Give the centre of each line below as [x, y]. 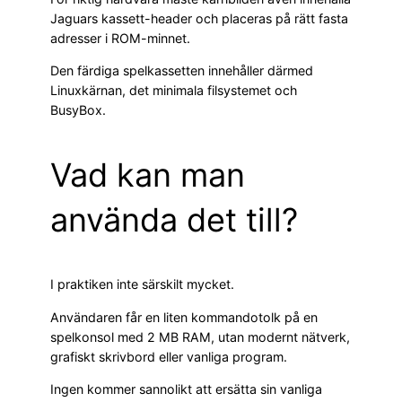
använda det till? [174, 220]
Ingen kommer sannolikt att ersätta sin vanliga [186, 389]
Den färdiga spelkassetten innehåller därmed [182, 71]
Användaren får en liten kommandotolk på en [184, 317]
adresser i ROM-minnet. [120, 38]
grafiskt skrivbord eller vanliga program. [169, 356]
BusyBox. [78, 110]
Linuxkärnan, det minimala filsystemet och [174, 91]
